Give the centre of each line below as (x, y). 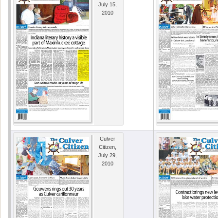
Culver (108, 139)
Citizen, (108, 147)
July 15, (108, 5)
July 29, (108, 155)
